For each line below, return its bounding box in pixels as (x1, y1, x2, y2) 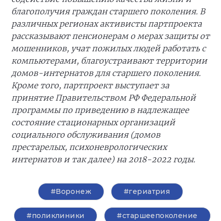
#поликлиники (27, 211, 85, 220)
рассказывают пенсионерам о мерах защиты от (11, 31, 210, 41)
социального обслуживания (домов (11, 130, 160, 140)
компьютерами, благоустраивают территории (11, 56, 207, 66)
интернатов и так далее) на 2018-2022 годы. (11, 154, 195, 164)
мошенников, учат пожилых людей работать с (11, 43, 206, 53)
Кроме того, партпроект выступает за (11, 80, 169, 90)
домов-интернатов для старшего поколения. (11, 68, 201, 78)
